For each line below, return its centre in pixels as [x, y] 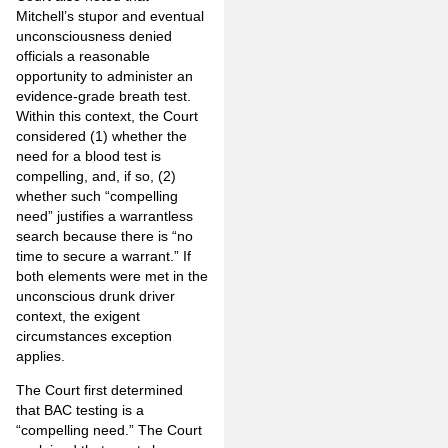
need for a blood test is [88, 155]
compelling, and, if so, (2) [96, 175]
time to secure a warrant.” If [103, 255]
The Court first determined [99, 390]
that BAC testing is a [80, 410]
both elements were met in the [112, 275]
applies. [40, 355]
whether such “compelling [97, 195]
